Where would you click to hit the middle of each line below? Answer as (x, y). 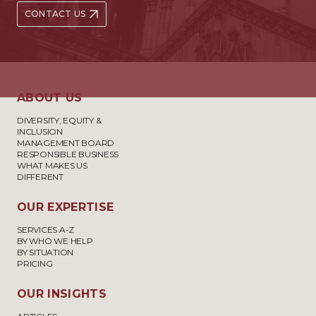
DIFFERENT (40, 177)
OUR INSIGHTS (62, 294)
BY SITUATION (45, 252)
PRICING (35, 263)
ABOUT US (50, 98)
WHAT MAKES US (52, 165)
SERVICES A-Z (46, 230)
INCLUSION (40, 132)
